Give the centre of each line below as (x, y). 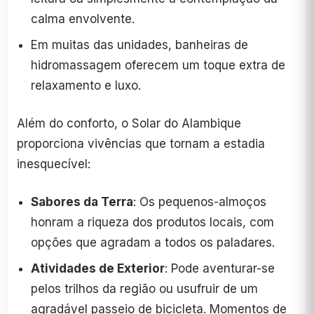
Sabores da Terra (82, 202)
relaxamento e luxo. (86, 85)
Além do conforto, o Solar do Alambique (129, 123)
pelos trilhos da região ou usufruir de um (144, 288)
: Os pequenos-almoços (200, 202)
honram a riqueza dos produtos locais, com (152, 222)
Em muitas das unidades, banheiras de (139, 45)
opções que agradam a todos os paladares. (153, 242)
